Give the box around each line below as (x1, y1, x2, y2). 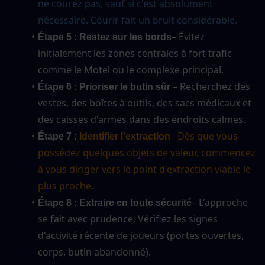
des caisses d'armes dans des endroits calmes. (38, 112, 245, 126)
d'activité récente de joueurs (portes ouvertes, (38, 228, 244, 242)
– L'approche (191, 195, 248, 209)
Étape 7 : (37, 131, 77, 141)
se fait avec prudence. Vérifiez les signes (38, 212, 218, 225)
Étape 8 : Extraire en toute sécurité (37, 197, 192, 208)
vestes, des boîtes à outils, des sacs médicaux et (38, 96, 251, 109)
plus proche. (38, 179, 93, 192)
